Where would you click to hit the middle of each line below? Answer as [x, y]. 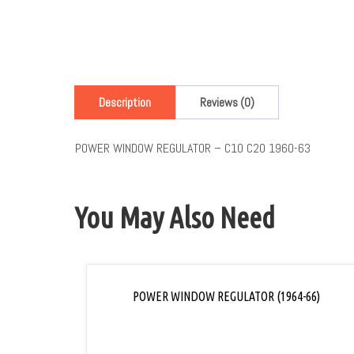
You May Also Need [175, 218]
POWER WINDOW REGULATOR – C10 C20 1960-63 [193, 149]
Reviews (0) [228, 103]
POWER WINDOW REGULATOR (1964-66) [227, 297]
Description [125, 103]
